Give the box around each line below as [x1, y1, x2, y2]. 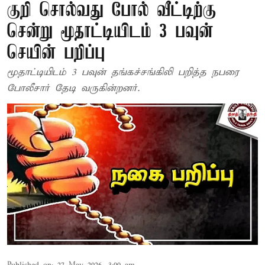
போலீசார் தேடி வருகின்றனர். [7, 82, 140, 95]
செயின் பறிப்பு [7, 43, 105, 64]
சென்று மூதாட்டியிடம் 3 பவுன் [7, 22, 214, 43]
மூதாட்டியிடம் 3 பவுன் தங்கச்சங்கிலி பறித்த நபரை [7, 66, 239, 79]
